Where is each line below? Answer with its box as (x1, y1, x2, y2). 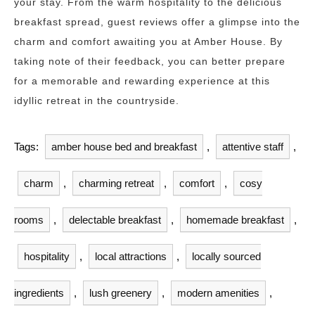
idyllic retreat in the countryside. (14, 95, 179, 106)
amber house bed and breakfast (51, 141, 197, 153)
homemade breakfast (186, 214, 284, 226)
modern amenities (177, 287, 259, 299)
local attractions (95, 250, 167, 262)
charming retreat (79, 177, 154, 189)
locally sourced (192, 250, 261, 262)
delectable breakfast (69, 214, 161, 226)
